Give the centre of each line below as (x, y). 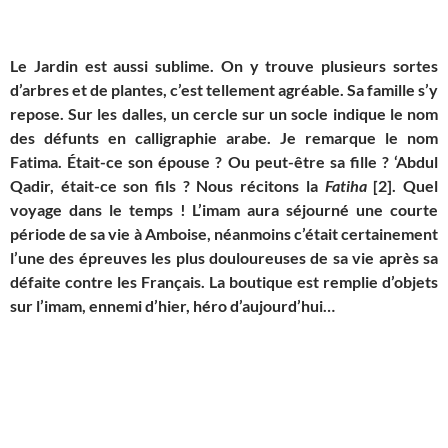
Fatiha (345, 186)
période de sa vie (72, 234)
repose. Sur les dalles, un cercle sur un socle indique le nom (224, 114)
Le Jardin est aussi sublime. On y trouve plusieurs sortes (224, 66)
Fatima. (39, 162)
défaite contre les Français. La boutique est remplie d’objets (224, 282)
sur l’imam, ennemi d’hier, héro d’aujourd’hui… (172, 306)
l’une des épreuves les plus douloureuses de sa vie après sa (224, 258)
